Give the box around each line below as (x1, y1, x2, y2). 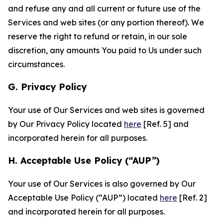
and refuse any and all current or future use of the (8, 3, 201, 13)
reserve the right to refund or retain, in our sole (8, 31, 187, 41)
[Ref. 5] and (141, 119, 189, 129)
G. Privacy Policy (8, 81, 87, 93)
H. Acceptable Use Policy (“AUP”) (8, 155, 160, 166)
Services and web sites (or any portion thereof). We (8, 17, 204, 27)
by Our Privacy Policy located (8, 119, 124, 129)
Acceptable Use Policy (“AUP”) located (8, 193, 160, 203)
